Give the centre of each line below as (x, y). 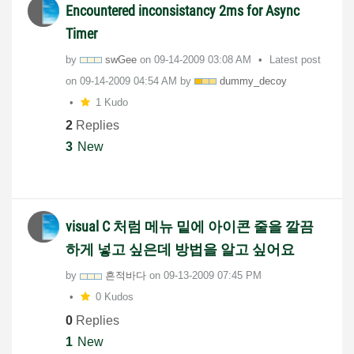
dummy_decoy (253, 81)
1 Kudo (111, 102)
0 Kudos (114, 297)
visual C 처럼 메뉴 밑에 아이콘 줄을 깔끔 (190, 227)
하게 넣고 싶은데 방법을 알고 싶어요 (180, 250)
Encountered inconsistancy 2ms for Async (183, 10)
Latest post (295, 59)
